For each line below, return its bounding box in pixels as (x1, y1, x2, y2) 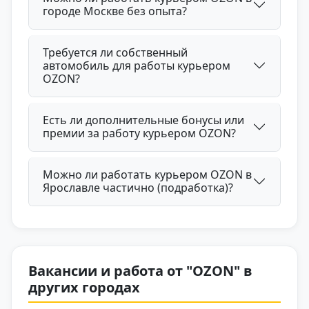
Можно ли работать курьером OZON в (43, 166, 252, 182)
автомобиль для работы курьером (43, 57, 230, 73)
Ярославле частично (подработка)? (43, 179, 233, 195)
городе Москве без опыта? (43, 3, 187, 19)
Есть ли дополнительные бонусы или (43, 112, 244, 128)
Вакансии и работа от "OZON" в (28, 261, 252, 280)
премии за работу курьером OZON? (43, 125, 236, 141)
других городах (28, 277, 140, 297)
